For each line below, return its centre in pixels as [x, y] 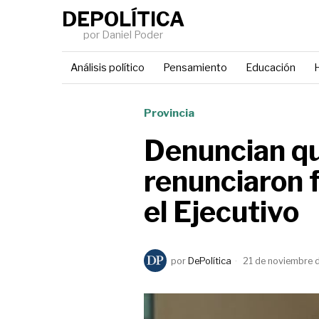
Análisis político [108, 68]
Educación [271, 68]
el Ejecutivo [221, 212]
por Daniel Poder [123, 35]
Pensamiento [195, 68]
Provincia [169, 113]
